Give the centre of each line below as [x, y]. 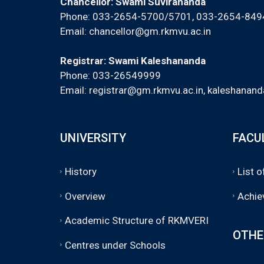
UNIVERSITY [93, 138]
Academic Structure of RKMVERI [137, 220]
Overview [85, 196]
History [81, 171]
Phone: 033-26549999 [110, 75]
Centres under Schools [115, 245]
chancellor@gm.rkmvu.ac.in [150, 31]
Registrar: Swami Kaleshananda [133, 61]
